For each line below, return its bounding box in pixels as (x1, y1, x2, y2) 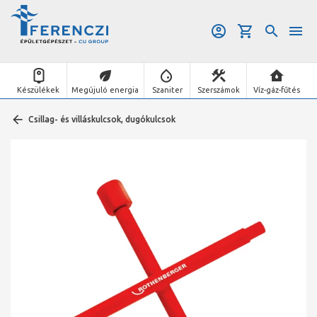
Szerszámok (197, 85, 240, 94)
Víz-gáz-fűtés (253, 85, 301, 94)
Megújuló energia (71, 85, 139, 94)
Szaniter (151, 85, 183, 94)
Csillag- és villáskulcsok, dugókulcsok (28, 115, 175, 124)
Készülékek (17, 85, 60, 94)
